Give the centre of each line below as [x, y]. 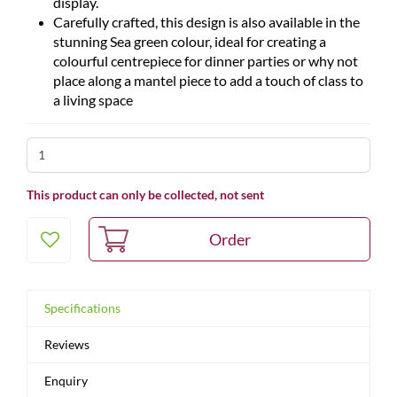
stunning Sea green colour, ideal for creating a [190, 41]
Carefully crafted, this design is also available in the [206, 22]
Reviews [67, 344]
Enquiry [66, 381]
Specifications [82, 308]
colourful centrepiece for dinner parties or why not [206, 61]
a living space [93, 100]
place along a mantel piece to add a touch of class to [208, 80]
